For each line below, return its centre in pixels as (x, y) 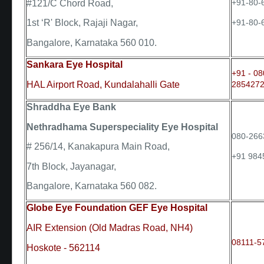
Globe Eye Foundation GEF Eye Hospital (117, 208)
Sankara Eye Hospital (75, 65)
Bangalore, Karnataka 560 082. (92, 186)
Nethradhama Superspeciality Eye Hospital (122, 127)
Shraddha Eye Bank (71, 107)
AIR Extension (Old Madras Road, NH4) (110, 227)
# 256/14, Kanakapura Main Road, (98, 147)
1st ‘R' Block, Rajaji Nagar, (82, 23)
